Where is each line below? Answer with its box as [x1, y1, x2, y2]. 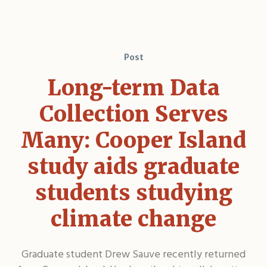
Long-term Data [47, 74, 220, 101]
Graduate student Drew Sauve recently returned [21, 246, 246, 263]
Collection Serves [39, 100, 228, 128]
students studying [35, 179, 232, 206]
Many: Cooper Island [21, 126, 246, 154]
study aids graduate [27, 153, 240, 180]
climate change [51, 205, 216, 232]
